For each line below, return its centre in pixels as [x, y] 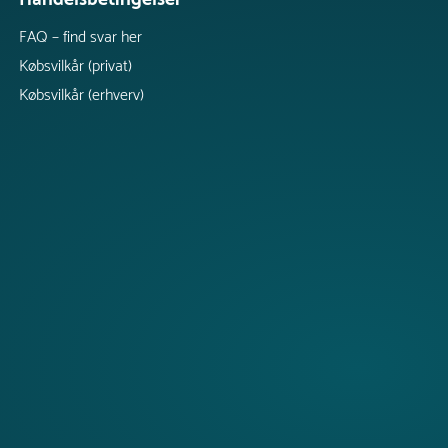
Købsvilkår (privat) [75, 66]
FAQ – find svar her [80, 37]
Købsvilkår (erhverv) [81, 95]
